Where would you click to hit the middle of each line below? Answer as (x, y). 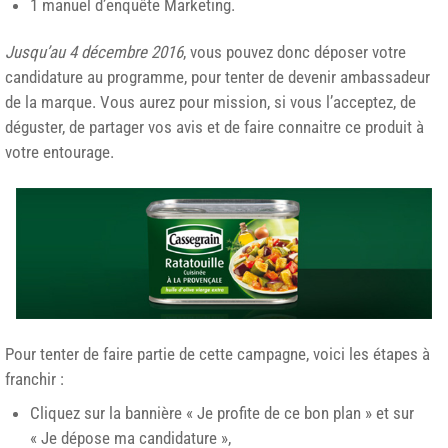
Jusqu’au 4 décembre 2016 (94, 51)
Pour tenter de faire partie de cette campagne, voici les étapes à (217, 354)
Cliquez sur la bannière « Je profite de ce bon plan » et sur (222, 412)
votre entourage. (59, 151)
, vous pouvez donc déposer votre (294, 51)
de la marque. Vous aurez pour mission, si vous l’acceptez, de (210, 101)
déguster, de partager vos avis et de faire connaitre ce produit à (214, 126)
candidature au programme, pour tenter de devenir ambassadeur (217, 76)
